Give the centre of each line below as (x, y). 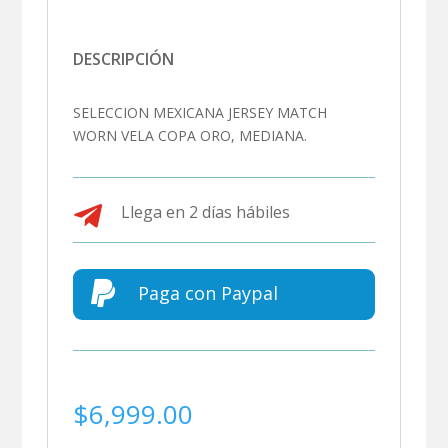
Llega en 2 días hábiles (205, 211)
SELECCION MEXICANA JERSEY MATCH (200, 112)
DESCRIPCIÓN (124, 58)
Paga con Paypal (207, 292)
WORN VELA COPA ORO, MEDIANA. (190, 135)
